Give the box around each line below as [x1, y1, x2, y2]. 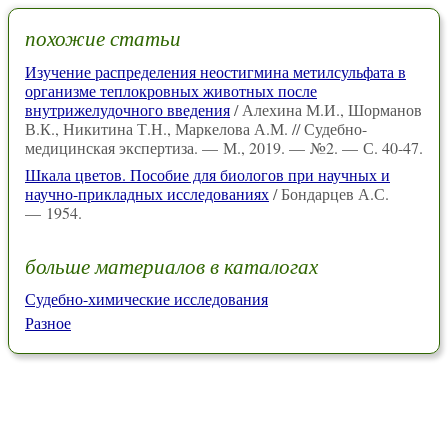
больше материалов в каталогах [25, 251, 318, 280]
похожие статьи [25, 24, 181, 53]
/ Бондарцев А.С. [269, 182, 389, 204]
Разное [25, 312, 71, 334]
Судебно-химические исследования [25, 288, 268, 310]
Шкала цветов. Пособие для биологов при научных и [25, 163, 390, 185]
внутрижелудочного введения [25, 98, 230, 120]
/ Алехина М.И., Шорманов [230, 98, 422, 120]
